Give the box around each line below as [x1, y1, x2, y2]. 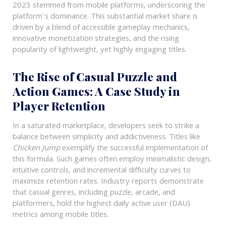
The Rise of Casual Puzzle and [12, 68, 177, 84]
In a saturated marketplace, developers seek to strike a [12, 120, 199, 133]
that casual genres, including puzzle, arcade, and [12, 186, 175, 200]
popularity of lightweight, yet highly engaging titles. [12, 44, 187, 57]
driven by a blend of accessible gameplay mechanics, [12, 22, 190, 35]
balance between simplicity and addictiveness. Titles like [12, 131, 200, 144]
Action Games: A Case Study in [12, 83, 180, 99]
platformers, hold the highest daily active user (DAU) [12, 197, 190, 211]
